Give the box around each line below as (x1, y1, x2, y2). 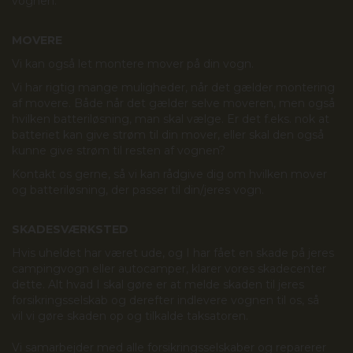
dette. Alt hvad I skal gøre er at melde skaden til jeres (12, 277, 304, 292)
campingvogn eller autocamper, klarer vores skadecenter (12, 262, 326, 276)
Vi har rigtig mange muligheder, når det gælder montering (12, 80, 335, 95)
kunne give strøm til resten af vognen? (12, 143, 225, 158)
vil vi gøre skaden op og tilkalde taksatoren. (12, 309, 248, 323)
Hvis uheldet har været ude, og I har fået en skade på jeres (12, 246, 334, 260)
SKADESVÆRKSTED (12, 222, 128, 236)
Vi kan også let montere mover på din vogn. (12, 57, 254, 71)
